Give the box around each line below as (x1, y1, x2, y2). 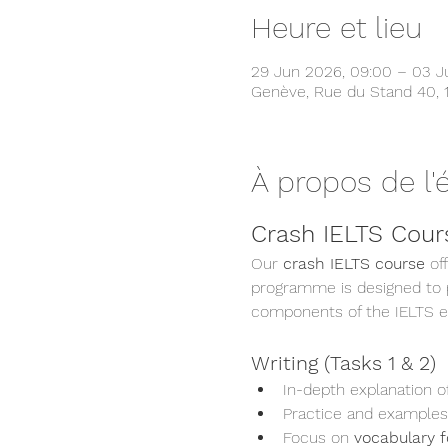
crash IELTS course (282, 254, 425, 273)
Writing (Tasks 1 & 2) (250, 351, 436, 375)
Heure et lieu (250, 10, 422, 45)
